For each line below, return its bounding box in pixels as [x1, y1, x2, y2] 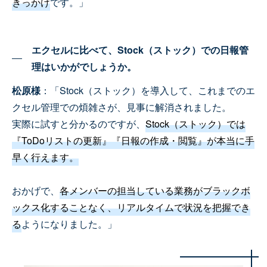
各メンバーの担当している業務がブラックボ [60, 184, 250, 198]
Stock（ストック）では [145, 117, 246, 131]
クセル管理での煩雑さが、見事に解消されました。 [12, 100, 231, 114]
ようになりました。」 [21, 217, 117, 231]
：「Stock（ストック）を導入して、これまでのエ [41, 83, 255, 98]
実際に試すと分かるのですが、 [12, 117, 145, 131]
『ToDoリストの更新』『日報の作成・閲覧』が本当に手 [12, 133, 254, 148]
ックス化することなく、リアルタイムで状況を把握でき [12, 200, 250, 215]
